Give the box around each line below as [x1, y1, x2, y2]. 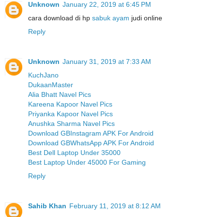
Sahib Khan [28, 201, 66, 210]
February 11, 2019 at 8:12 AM [69, 201, 161, 210]
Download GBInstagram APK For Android [28, 129, 154, 137]
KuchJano [28, 71, 59, 79]
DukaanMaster [28, 80, 73, 89]
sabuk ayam [90, 14, 129, 22]
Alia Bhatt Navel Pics [28, 90, 91, 98]
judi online [129, 14, 162, 22]
